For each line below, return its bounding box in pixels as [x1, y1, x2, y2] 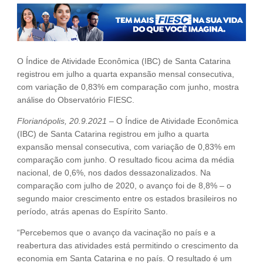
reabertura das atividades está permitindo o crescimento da [17, 241, 238, 251]
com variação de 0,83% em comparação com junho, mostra [17, 82, 239, 92]
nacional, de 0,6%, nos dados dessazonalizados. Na [17, 168, 211, 178]
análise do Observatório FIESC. [17, 95, 134, 105]
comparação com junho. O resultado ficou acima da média [17, 155, 234, 165]
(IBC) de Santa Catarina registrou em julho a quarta [17, 129, 209, 139]
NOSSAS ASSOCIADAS [8, 26, 110, 38]
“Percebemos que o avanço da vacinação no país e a [17, 228, 215, 238]
